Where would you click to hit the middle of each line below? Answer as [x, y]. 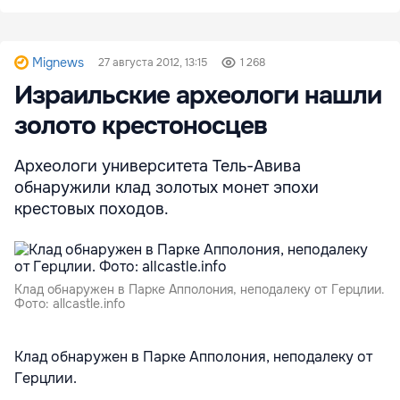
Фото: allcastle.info [70, 304]
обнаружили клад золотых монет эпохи [167, 188]
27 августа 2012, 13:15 [153, 63]
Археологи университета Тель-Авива [158, 167]
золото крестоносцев [141, 126]
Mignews [58, 63]
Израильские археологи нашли [198, 96]
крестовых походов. [92, 209]
